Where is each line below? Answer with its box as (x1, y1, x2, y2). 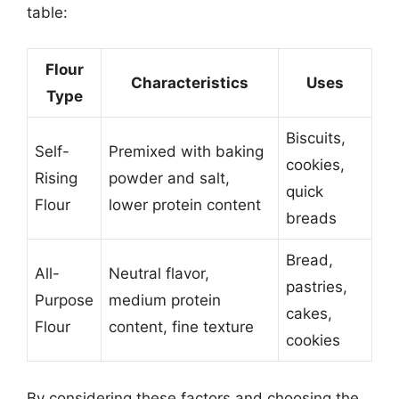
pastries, (286, 278, 347, 296)
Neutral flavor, (109, 265, 209, 282)
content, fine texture (109, 318, 254, 336)
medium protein (109, 291, 221, 309)
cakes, (286, 305, 332, 322)
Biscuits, (286, 129, 346, 147)
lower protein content (109, 196, 261, 214)
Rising (35, 169, 77, 187)
